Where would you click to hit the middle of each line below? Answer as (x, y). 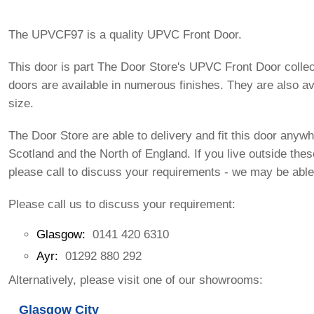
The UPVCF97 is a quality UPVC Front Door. (125, 35)
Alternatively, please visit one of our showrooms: (136, 280)
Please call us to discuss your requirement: (122, 204)
